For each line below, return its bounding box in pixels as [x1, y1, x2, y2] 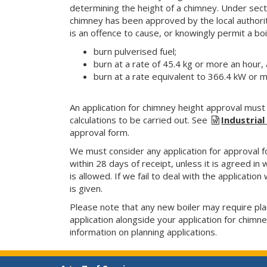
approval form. [70, 126, 129, 138]
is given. [70, 182, 103, 194]
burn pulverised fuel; [94, 45, 176, 57]
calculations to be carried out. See [70, 113, 210, 126]
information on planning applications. [70, 225, 217, 238]
